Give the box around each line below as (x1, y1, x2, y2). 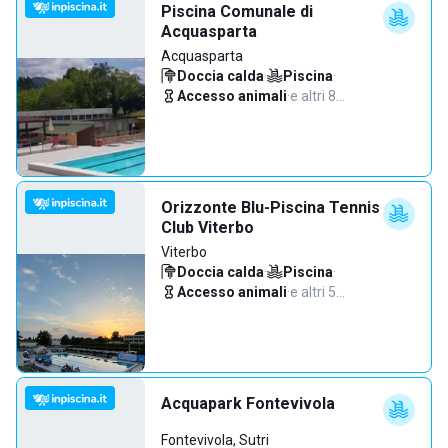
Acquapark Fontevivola (161, 394, 335, 413)
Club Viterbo (161, 218, 254, 237)
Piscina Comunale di (161, 2, 313, 21)
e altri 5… (290, 284, 345, 300)
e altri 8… (290, 88, 345, 104)
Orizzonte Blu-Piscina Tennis (161, 198, 380, 217)
